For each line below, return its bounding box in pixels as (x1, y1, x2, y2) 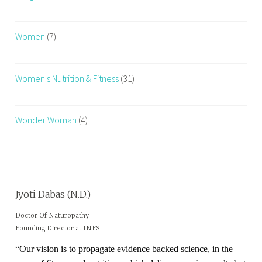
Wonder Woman (15, 114, 77, 126)
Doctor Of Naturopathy (15, 211, 89, 220)
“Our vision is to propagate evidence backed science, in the (15, 244, 233, 254)
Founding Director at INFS (15, 224, 101, 233)
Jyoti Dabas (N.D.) (15, 188, 91, 201)
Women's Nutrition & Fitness (15, 72, 119, 84)
